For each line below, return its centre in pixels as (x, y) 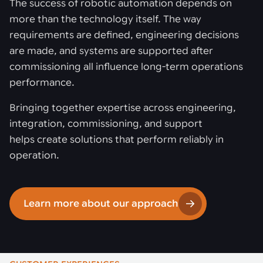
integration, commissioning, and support (106, 124)
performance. (42, 83)
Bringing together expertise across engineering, (123, 108)
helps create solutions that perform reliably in (117, 140)
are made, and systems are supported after (111, 51)
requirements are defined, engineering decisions (124, 35)
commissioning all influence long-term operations (126, 67)
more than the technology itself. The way (105, 19)
